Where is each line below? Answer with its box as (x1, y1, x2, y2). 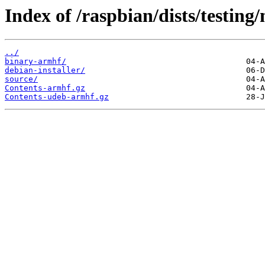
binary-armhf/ (5, 57, 66, 66)
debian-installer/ (5, 66, 85, 75)
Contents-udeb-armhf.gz (5, 92, 109, 102)
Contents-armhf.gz (5, 83, 85, 93)
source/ (5, 75, 38, 84)
